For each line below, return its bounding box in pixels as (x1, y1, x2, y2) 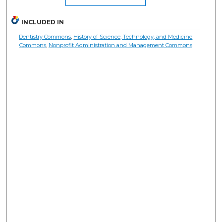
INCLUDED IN (21, 18, 64, 26)
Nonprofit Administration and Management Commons (48, 42, 192, 49)
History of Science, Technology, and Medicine (73, 33, 193, 41)
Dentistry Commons (19, 33, 71, 41)
